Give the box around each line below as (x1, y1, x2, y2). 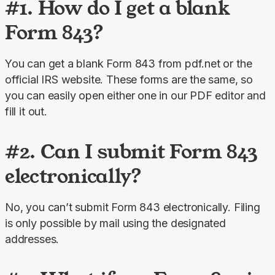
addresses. (5, 233, 60, 246)
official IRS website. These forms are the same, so (5, 73, 254, 87)
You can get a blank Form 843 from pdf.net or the (5, 57, 252, 71)
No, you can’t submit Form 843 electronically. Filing (5, 201, 260, 214)
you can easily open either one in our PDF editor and (5, 89, 266, 103)
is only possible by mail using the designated (5, 217, 226, 230)
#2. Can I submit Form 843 (5, 138, 258, 165)
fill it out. (5, 105, 47, 118)
